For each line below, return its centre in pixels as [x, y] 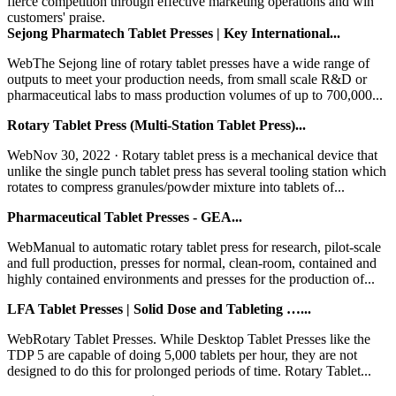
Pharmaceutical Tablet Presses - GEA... [125, 217]
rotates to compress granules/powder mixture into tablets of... [176, 187]
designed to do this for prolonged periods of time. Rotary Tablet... [189, 370]
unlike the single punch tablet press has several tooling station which [197, 171]
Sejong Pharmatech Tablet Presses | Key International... [174, 33]
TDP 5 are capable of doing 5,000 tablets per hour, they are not [182, 354]
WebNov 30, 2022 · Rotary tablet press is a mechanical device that [192, 155]
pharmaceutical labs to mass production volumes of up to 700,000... [195, 95]
